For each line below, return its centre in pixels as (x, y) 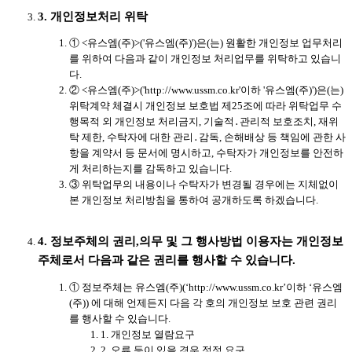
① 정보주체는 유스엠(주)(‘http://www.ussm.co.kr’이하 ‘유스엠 (206, 287)
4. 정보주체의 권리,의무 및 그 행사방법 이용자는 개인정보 (191, 242)
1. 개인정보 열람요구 (148, 334)
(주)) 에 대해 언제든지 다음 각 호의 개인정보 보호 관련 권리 (203, 302)
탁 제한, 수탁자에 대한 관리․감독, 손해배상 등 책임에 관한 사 (207, 137)
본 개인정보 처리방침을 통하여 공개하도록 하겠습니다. (194, 200)
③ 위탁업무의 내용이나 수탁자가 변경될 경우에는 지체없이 (204, 185)
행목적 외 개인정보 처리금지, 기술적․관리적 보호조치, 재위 (204, 122)
